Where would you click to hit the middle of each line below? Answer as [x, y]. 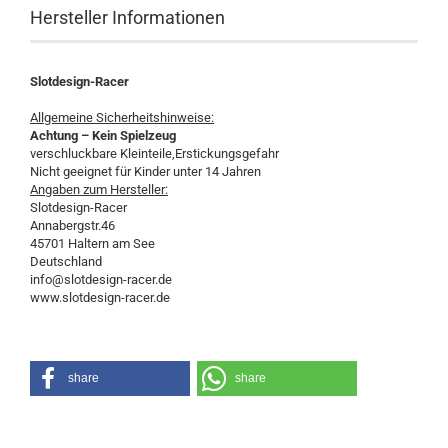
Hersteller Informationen [127, 17]
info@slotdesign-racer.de [101, 279]
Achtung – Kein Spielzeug [103, 135]
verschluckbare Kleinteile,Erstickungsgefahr [154, 153]
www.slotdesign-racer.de [100, 297]
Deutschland [66, 261]
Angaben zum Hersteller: [99, 189]
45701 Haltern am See [92, 243]
